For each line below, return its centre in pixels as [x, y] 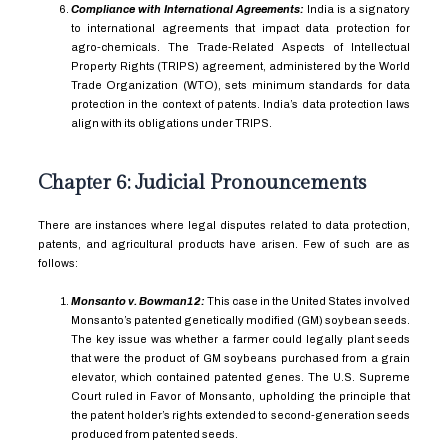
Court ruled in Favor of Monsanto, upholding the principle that [240, 395]
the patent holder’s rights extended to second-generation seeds [240, 414]
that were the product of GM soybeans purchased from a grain [240, 357]
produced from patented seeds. [155, 433]
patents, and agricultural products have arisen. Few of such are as [224, 243]
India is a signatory [359, 9]
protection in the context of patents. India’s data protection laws [240, 104]
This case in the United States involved [308, 300]
